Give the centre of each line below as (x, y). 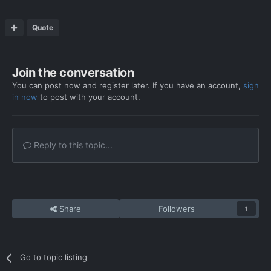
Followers (177, 209)
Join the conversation (73, 73)
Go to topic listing (54, 257)
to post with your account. (89, 97)
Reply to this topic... (72, 145)
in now (25, 97)
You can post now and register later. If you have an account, (128, 86)
